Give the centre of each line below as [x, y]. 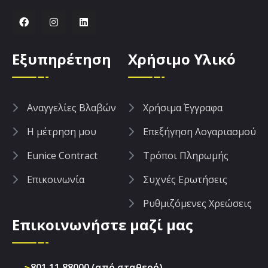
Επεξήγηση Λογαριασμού [200, 132]
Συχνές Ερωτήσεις [185, 180]
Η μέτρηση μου [62, 132]
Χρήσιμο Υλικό [182, 59]
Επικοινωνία [56, 180]
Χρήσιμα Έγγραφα [183, 108]
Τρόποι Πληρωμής [186, 156]
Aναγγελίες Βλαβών [71, 108]
